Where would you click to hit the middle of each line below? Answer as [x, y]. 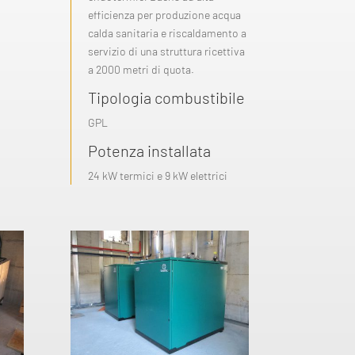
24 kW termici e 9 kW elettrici [158, 175]
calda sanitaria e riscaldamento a [168, 32]
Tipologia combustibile [167, 97]
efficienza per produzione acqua [165, 14]
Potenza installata [150, 150]
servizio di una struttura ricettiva [167, 51]
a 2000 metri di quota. [141, 69]
